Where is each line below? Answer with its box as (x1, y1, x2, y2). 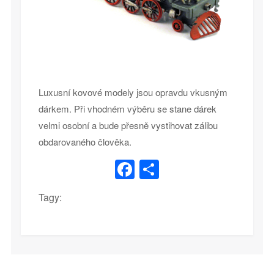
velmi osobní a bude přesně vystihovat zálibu (38, 118, 218, 131)
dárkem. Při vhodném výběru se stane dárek (38, 102, 217, 115)
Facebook (134, 155, 221, 184)
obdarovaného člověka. (38, 135, 131, 148)
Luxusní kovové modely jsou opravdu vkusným (38, 85, 228, 98)
